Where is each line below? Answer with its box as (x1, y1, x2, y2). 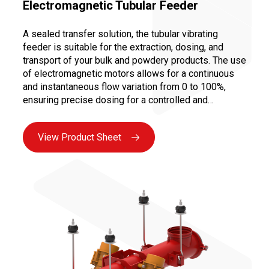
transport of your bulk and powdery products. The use (23, 54, 246, 66)
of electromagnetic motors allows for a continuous (23, 67, 234, 79)
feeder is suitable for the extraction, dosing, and (23, 41, 223, 53)
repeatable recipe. (23, 107, 98, 119)
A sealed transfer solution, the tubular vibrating (23, 28, 218, 40)
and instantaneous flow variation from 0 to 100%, (23, 80, 226, 92)
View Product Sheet (38, 131, 121, 143)
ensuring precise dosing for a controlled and (23, 94, 208, 106)
